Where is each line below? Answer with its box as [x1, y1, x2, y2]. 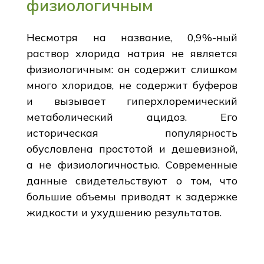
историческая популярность [26, 126, 238, 140]
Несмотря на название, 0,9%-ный [26, 30, 238, 44]
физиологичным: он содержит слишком [26, 62, 238, 76]
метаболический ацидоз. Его [26, 110, 238, 124]
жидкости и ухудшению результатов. [26, 205, 222, 219]
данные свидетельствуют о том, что [26, 173, 238, 187]
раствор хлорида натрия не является [26, 46, 238, 60]
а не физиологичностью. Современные [26, 157, 238, 171]
